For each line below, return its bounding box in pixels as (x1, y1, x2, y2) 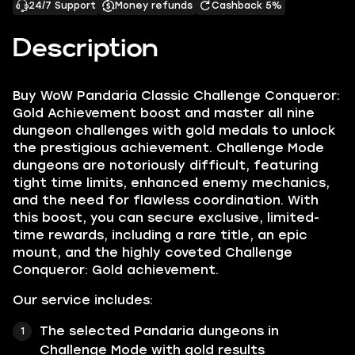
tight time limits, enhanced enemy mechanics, (13, 175, 330, 190)
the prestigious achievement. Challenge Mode (13, 140, 324, 155)
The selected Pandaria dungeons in (40, 323, 279, 338)
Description (13, 37, 158, 60)
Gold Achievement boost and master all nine (13, 105, 315, 120)
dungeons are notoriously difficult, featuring (13, 158, 319, 173)
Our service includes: (13, 292, 153, 307)
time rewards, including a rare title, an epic (13, 227, 307, 242)
